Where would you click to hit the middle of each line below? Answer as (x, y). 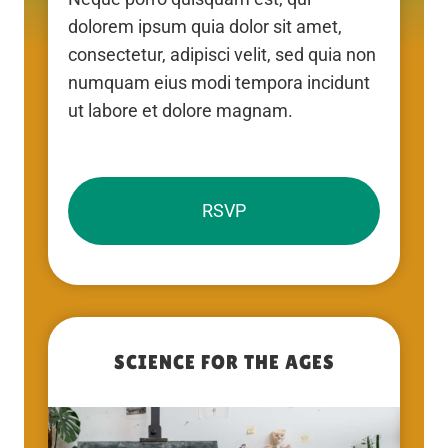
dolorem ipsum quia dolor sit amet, (205, 26)
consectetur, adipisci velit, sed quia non (222, 54)
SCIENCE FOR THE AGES (224, 361)
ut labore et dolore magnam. (180, 110)
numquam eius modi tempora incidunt (219, 82)
